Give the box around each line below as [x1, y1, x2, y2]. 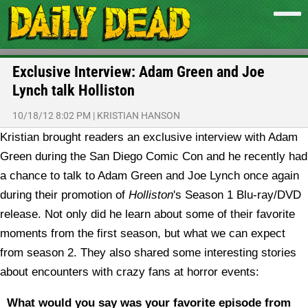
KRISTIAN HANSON [97, 110, 180, 121]
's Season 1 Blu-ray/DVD [173, 188, 301, 201]
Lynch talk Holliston [12, 82, 135, 99]
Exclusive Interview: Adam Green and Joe [12, 63, 265, 80]
